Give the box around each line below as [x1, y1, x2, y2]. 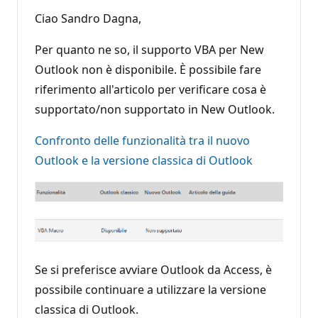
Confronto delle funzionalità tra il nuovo [35, 132, 250, 148]
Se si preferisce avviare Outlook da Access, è [35, 261, 272, 278]
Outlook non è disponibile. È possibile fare [35, 61, 261, 77]
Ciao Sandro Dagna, [35, 10, 141, 26]
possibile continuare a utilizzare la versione [35, 281, 266, 297]
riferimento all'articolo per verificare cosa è [35, 81, 266, 97]
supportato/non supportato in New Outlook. [35, 101, 275, 117]
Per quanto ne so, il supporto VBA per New [35, 41, 264, 57]
